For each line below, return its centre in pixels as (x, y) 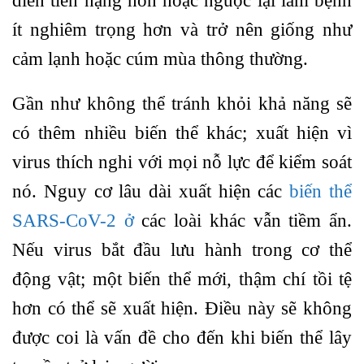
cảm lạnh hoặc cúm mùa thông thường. (160, 58)
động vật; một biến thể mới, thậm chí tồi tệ (182, 279)
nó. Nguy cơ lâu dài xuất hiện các (151, 192)
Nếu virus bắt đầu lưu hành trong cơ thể (182, 250)
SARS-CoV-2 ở (73, 221)
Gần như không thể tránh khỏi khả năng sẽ (182, 104)
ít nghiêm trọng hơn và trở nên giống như (182, 29)
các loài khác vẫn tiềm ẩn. (243, 221)
